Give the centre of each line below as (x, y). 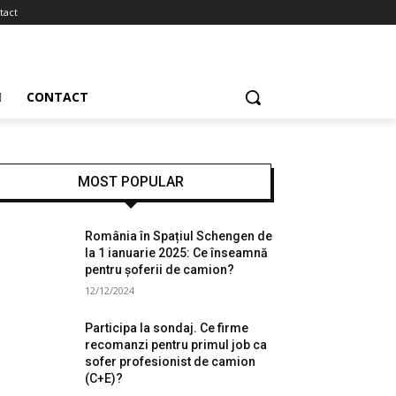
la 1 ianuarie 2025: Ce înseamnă (177, 253)
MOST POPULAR (131, 182)
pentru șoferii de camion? (160, 270)
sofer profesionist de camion (171, 362)
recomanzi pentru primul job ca (176, 345)
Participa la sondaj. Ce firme (167, 328)
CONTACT (57, 97)
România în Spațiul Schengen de (179, 236)
